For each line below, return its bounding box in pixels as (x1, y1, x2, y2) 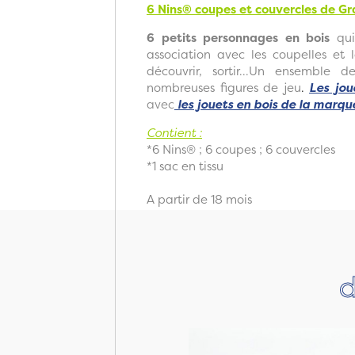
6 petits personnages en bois (147, 29, 330, 46)
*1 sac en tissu (147, 157, 223, 174)
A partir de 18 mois (147, 190, 252, 208)
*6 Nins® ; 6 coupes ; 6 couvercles (147, 140, 338, 158)
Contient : (147, 124, 202, 141)
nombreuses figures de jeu (147, 78, 301, 96)
